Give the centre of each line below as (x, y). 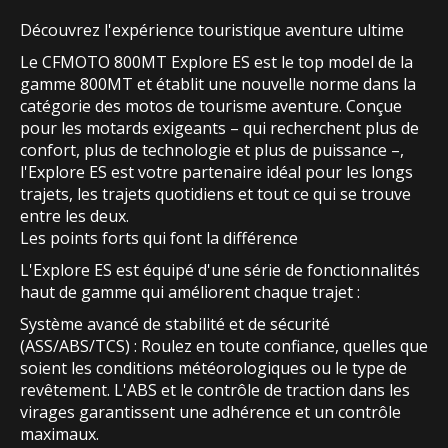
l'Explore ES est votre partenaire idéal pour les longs (216, 172)
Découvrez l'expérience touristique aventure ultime (212, 30)
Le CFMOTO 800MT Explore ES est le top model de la (216, 62)
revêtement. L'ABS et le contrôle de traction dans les (215, 390)
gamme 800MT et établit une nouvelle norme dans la (218, 84)
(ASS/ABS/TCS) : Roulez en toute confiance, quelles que (224, 346)
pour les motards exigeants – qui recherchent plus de (219, 128)
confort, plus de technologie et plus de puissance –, (212, 150)
